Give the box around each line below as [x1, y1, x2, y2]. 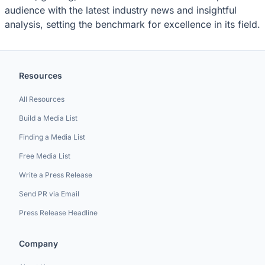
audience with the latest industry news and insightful [5, 4, 237, 16]
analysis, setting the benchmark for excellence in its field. [5, 18, 260, 30]
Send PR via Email [19, 189, 79, 198]
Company [19, 238, 58, 248]
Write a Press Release [19, 170, 92, 179]
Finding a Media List [19, 132, 85, 141]
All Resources [19, 95, 64, 104]
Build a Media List [19, 114, 77, 122]
